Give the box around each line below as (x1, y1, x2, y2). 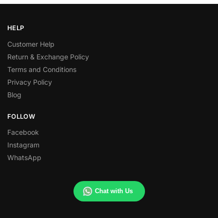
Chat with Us (94, 187, 133, 195)
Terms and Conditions (7, 65, 76, 73)
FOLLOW (7, 112, 35, 120)
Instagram (7, 141, 39, 149)
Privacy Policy (7, 77, 52, 86)
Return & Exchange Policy (7, 52, 89, 61)
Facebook (7, 128, 39, 137)
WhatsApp (7, 153, 41, 162)
